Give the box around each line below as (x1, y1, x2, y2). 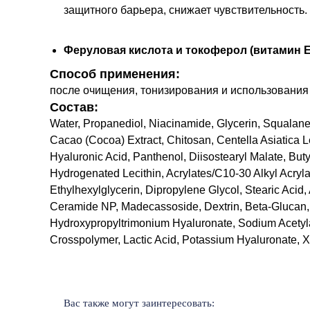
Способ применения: (50, 66, 180, 81)
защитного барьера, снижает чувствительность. (64, 3, 307, 16)
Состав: (50, 100, 98, 114)
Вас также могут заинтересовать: (64, 297, 215, 309)
